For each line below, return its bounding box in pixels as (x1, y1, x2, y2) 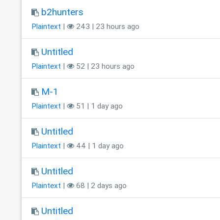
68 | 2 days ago (74, 181, 127, 191)
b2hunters (41, 6, 83, 18)
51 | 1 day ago (74, 101, 123, 111)
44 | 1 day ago (74, 141, 124, 151)
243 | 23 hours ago (74, 22, 139, 31)
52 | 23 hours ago (74, 61, 135, 71)
